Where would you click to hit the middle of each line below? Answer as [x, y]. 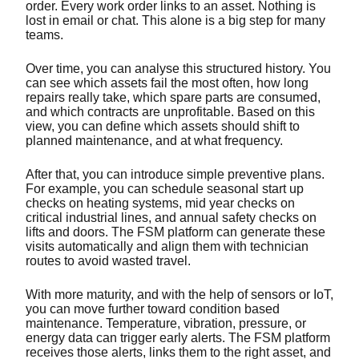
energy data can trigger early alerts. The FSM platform [178, 337]
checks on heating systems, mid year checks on [160, 203]
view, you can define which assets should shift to [163, 126]
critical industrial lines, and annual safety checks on [171, 217]
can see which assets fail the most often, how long [167, 83]
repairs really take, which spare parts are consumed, [173, 97]
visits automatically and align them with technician [167, 246]
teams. [46, 34]
